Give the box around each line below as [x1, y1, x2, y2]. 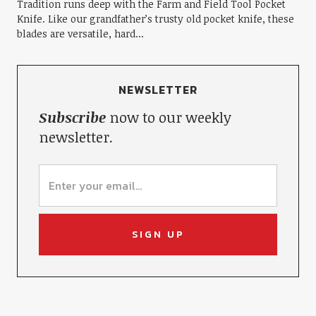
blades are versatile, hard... [16, 27, 144, 40]
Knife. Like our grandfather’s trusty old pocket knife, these [16, 12, 294, 25]
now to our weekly [105, 107, 231, 127]
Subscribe [38, 107, 106, 127]
